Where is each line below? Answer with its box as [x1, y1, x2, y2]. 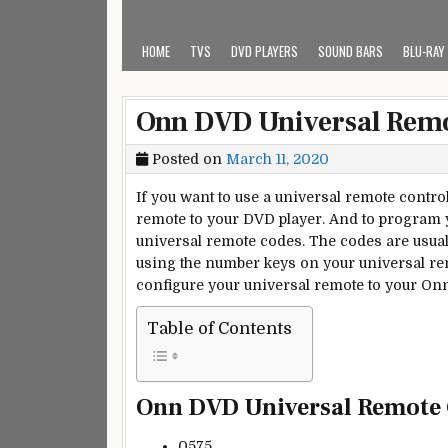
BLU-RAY [403, 41, 445, 61]
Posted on [148, 151, 226, 167]
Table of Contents [147, 319, 292, 339]
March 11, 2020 [226, 151, 329, 167]
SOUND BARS [318, 41, 383, 61]
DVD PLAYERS [231, 41, 298, 61]
